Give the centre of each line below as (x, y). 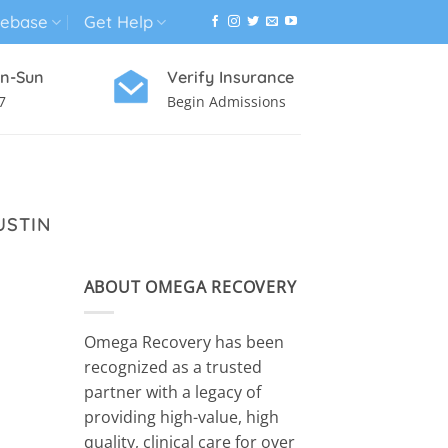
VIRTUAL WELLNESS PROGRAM (111, 158)
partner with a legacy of (172, 391)
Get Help (118, 21)
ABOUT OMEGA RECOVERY (190, 287)
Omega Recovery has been (183, 341)
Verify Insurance (230, 77)
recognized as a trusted (172, 366)
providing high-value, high (181, 416)
